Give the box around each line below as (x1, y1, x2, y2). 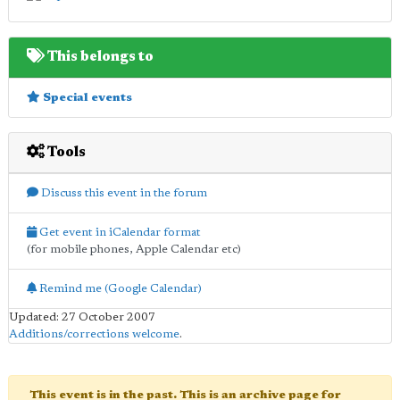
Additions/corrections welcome (9, 328, 179, 340)
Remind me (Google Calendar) (37, 282, 202, 295)
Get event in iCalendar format (37, 226, 201, 238)
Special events (40, 91, 132, 104)
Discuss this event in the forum (38, 187, 207, 199)
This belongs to (45, 49, 154, 64)
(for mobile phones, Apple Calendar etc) (27, 243, 241, 255)
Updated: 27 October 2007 (9, 311, 155, 323)
